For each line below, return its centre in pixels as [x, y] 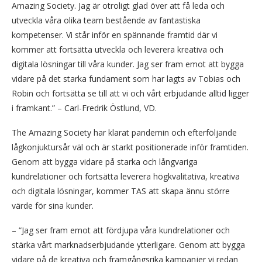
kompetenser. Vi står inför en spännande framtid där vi [115, 35]
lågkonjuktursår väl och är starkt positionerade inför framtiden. [130, 147]
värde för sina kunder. [53, 205]
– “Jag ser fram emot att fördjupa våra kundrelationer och [121, 230]
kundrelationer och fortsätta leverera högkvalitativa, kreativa [126, 176]
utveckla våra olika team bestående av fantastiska [106, 20]
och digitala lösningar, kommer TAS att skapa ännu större [121, 191]
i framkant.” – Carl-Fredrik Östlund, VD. [84, 108]
